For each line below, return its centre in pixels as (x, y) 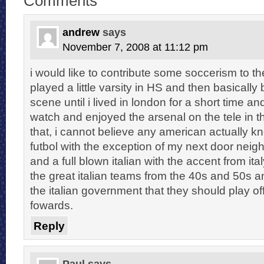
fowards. (52, 205)
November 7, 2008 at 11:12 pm (135, 47)
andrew (81, 32)
